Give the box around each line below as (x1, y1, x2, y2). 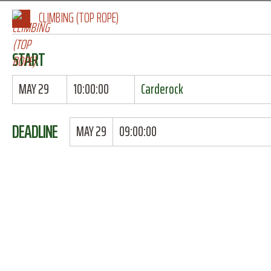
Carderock (140, 79, 183, 100)
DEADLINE (12, 117, 57, 146)
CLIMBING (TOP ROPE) (39, 7, 119, 28)
